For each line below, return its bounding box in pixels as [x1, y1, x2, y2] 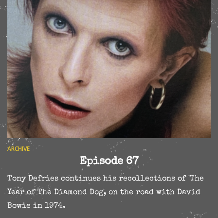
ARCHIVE [7, 145, 30, 153]
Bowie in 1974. [7, 202, 66, 211]
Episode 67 [80, 157, 138, 168]
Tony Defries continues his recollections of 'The [7, 175, 204, 183]
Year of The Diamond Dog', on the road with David [7, 189, 200, 197]
